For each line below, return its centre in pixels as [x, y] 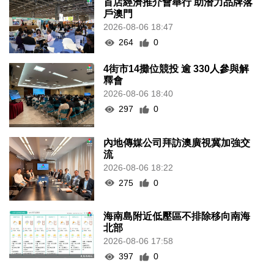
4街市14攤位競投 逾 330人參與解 [176, 69]
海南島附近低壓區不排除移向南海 [177, 217]
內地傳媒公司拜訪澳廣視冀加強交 [177, 143]
